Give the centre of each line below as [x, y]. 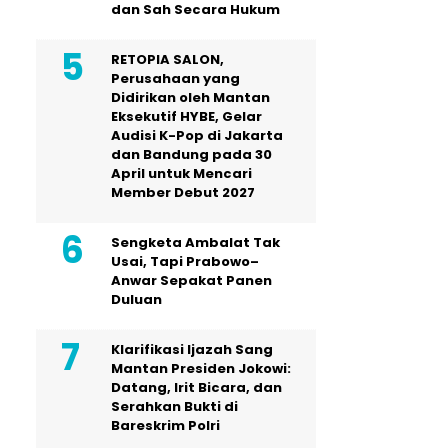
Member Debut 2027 [183, 193]
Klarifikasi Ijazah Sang [192, 350]
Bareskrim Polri [165, 426]
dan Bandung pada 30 [191, 155]
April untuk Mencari [181, 174]
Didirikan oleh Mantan [190, 98]
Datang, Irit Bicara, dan [196, 388]
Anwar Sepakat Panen [191, 281]
